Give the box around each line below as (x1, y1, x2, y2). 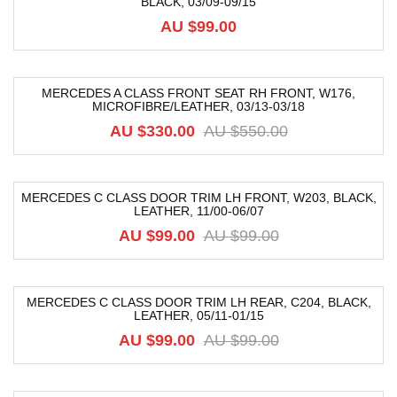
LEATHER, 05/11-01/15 (133, 308, 264, 323)
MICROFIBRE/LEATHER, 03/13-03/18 (92, 99, 305, 113)
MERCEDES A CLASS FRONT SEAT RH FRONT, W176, (42, 86, 355, 100)
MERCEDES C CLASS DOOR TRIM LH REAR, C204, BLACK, (26, 295, 371, 309)
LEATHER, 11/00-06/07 (133, 204, 264, 218)
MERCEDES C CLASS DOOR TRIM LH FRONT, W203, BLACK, (20, 191, 377, 205)
